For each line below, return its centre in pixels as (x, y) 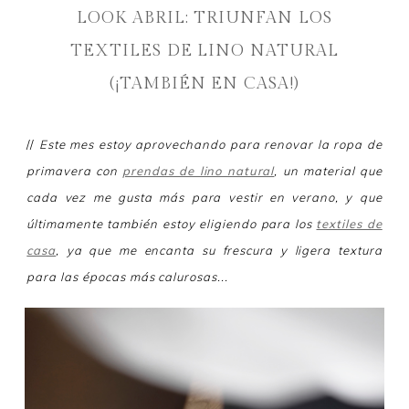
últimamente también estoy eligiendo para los (172, 223)
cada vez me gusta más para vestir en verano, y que (204, 197)
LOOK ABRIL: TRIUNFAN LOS (204, 17)
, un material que (328, 170)
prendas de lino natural (199, 170)
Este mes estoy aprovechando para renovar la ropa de (210, 144)
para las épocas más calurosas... (128, 276)
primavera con (75, 170)
